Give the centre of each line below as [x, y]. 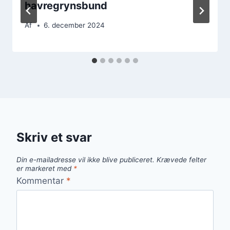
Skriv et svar [54, 138]
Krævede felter [181, 160]
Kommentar [41, 180]
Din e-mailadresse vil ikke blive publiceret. [85, 160]
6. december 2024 [74, 25]
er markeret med [45, 169]
